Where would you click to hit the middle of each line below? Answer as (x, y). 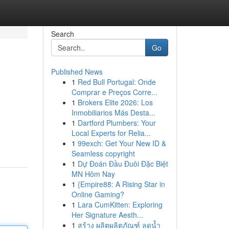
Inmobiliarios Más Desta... (113, 112)
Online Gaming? (98, 194)
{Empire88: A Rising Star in (121, 184)
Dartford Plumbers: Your (117, 123)
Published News (77, 72)
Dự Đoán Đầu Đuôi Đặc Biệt (123, 164)
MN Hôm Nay (93, 174)
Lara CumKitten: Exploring (120, 204)
